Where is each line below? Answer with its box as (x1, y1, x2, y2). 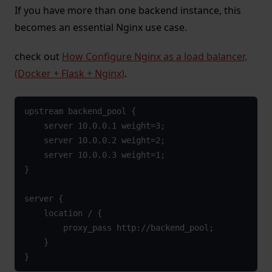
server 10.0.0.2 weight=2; (24, 135, 44, 146)
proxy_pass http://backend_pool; (24, 223, 63, 233)
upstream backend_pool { (24, 106, 136, 117)
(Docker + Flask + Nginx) (15, 67, 124, 81)
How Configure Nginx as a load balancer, (62, 50, 247, 64)
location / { (24, 208, 44, 219)
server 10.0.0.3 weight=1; (24, 150, 44, 160)
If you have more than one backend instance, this (15, 4, 241, 18)
